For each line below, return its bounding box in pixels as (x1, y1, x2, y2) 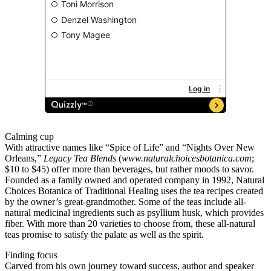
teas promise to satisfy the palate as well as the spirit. (5, 229, 204, 240)
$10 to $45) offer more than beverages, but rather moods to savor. (5, 164, 254, 175)
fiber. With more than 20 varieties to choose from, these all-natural (5, 218, 255, 229)
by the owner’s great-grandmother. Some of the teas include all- (5, 197, 246, 207)
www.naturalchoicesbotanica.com (122, 153, 252, 164)
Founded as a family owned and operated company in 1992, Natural (5, 175, 264, 186)
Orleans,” (5, 153, 44, 164)
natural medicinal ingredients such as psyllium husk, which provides (5, 207, 264, 218)
